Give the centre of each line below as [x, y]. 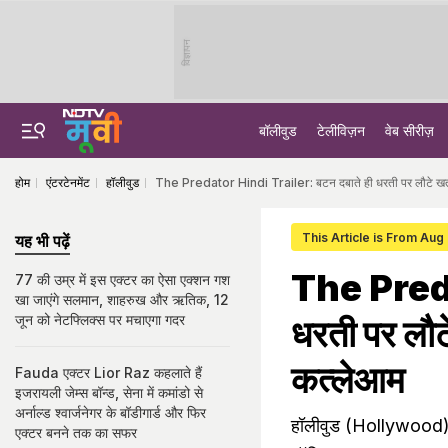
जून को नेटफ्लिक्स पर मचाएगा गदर [100, 319]
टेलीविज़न [341, 130]
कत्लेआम [348, 380]
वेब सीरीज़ [409, 130]
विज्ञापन [186, 52]
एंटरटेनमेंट [68, 182]
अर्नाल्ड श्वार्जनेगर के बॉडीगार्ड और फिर [110, 412]
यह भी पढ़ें [42, 241]
